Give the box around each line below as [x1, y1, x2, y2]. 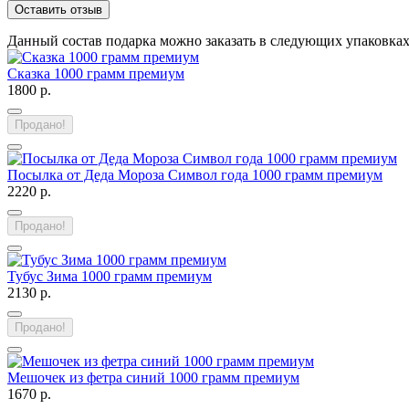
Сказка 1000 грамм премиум [7, 66, 184, 82]
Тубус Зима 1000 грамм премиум [7, 268, 212, 285]
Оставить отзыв [15, 3, 102, 17]
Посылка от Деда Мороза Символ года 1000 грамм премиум [7, 167, 383, 184]
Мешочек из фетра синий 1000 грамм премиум [7, 370, 299, 386]
